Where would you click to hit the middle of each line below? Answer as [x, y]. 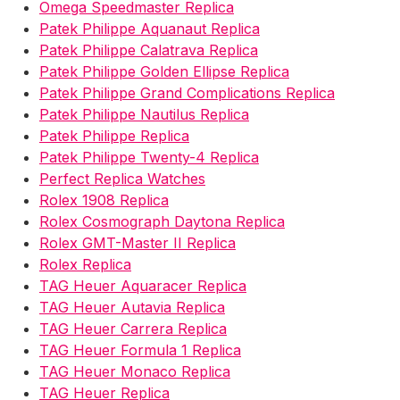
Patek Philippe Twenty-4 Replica [149, 157]
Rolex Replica [85, 264]
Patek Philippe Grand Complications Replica [187, 92]
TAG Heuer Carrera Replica [133, 328]
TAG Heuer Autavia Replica [132, 307]
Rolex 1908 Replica [104, 200]
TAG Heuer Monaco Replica [135, 371]
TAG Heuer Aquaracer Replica [143, 285]
